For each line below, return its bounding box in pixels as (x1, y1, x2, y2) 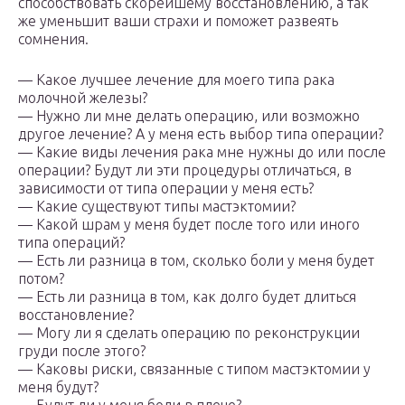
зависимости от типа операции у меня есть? (18, 180, 314, 197)
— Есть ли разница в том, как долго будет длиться (18, 288, 356, 306)
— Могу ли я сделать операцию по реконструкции (18, 325, 360, 342)
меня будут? (18, 379, 99, 396)
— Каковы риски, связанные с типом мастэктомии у (18, 361, 371, 378)
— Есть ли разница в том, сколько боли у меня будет (18, 252, 374, 269)
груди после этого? (18, 343, 146, 360)
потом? (18, 270, 64, 287)
